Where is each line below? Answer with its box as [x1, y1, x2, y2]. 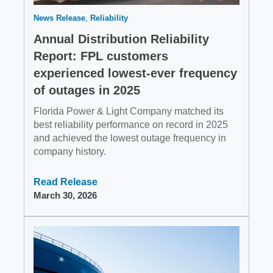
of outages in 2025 [34, 83, 140, 97]
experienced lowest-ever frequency [34, 66, 237, 80]
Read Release [34, 176, 97, 187]
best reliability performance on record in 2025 [34, 119, 228, 130]
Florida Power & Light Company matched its [34, 105, 224, 116]
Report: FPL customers [34, 49, 168, 63]
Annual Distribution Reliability [34, 32, 209, 46]
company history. [34, 146, 106, 157]
